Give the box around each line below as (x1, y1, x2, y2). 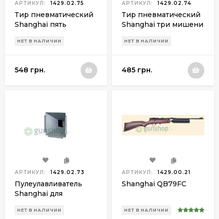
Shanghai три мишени (122, 20, 203, 29)
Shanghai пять (15, 20, 66, 29)
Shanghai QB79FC (122, 179, 186, 188)
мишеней (15, 29, 50, 39)
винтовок (15, 208, 50, 218)
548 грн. (15, 66, 45, 75)
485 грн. (122, 66, 152, 75)
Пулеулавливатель (15, 179, 82, 188)
